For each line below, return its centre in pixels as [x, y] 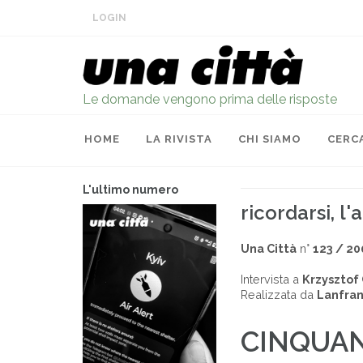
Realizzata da [279, 295]
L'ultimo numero [130, 190]
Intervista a [271, 279]
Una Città [269, 248]
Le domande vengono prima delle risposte [210, 99]
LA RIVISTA [179, 139]
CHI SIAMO [270, 139]
